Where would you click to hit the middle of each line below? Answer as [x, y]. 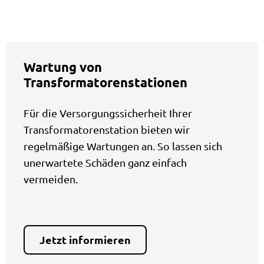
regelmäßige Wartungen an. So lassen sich [123, 146]
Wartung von [63, 67]
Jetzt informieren [85, 239]
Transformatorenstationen [105, 82]
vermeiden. [51, 179]
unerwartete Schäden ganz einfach [105, 162]
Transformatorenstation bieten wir [107, 129]
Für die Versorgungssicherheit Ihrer [108, 113]
